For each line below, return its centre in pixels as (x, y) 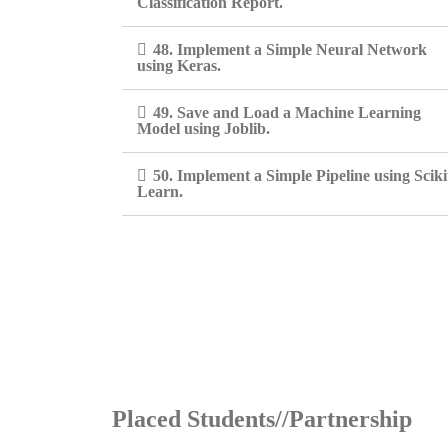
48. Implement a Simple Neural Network (290, 49)
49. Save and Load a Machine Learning (287, 112)
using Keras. (179, 65)
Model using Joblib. (203, 128)
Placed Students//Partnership (262, 419)
